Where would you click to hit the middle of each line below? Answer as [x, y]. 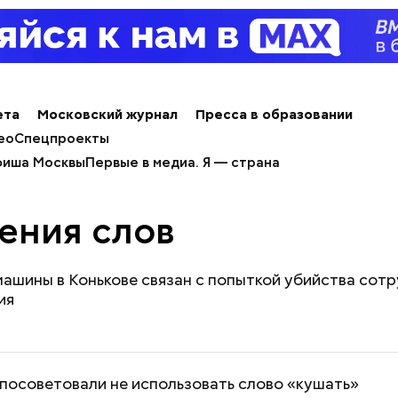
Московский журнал [107, 115]
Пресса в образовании [274, 115]
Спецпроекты [62, 139]
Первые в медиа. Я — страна [183, 163]
